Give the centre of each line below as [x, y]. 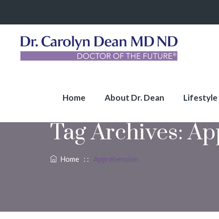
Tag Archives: [119, 133]
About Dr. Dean [134, 98]
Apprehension [116, 159]
